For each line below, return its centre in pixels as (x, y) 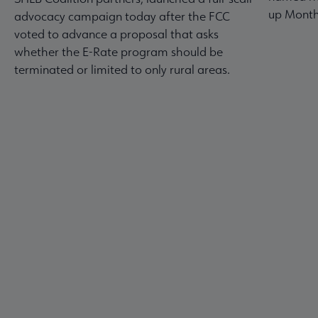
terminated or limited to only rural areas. (122, 70)
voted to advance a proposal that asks (116, 34)
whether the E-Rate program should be (119, 52)
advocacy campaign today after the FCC (122, 16)
